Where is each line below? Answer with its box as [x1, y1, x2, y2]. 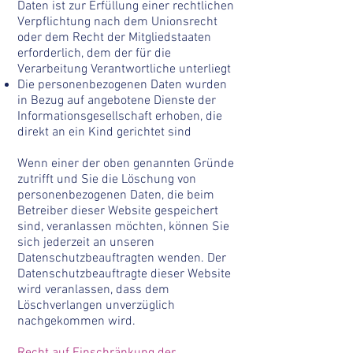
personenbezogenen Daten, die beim [17, 188, 214, 203]
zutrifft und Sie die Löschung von [17, 172, 196, 188]
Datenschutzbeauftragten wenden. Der [17, 251, 226, 266]
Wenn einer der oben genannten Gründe [17, 156, 234, 172]
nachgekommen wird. [17, 314, 136, 329]
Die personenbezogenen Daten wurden [17, 77, 227, 93]
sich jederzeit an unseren [17, 235, 154, 251]
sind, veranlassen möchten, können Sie [17, 219, 229, 235]
